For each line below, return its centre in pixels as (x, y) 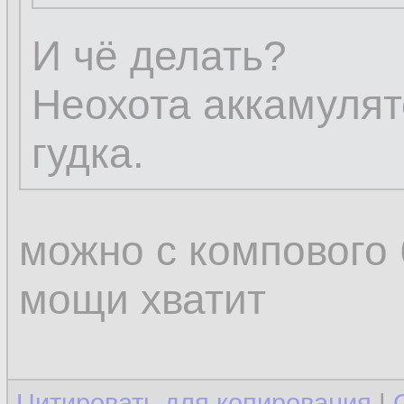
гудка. (88, 153)
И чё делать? (159, 56)
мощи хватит (142, 299)
